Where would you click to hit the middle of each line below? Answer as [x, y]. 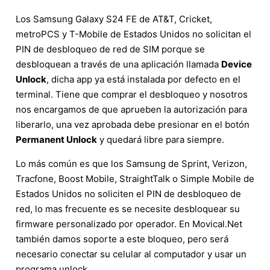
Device [237, 64]
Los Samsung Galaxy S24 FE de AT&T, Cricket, [114, 19]
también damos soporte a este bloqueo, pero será [122, 239]
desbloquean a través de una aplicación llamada [118, 64]
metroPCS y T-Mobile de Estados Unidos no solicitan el [133, 34]
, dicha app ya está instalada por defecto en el [143, 79]
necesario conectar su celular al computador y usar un [131, 254]
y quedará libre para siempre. [161, 139]
